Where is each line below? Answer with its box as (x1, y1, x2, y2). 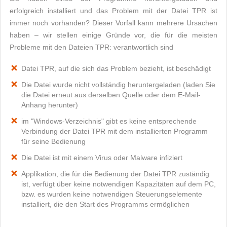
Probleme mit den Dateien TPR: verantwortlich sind (10, 43, 173, 51)
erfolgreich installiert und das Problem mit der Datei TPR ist (10, 7, 217, 15)
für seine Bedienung (21, 137, 86, 145)
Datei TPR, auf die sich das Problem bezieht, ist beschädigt (21, 64, 211, 72)
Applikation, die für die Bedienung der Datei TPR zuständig (21, 170, 209, 178)
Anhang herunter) (21, 101, 78, 109)
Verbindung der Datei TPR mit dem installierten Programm (21, 127, 208, 135)
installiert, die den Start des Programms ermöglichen (21, 200, 190, 208)
